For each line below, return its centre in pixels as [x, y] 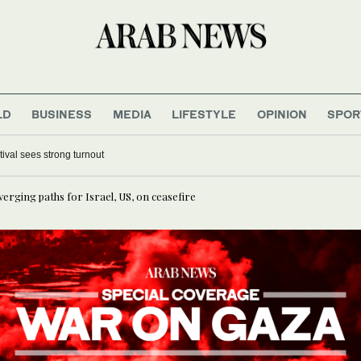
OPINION [282, 114]
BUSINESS [62, 114]
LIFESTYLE [204, 114]
